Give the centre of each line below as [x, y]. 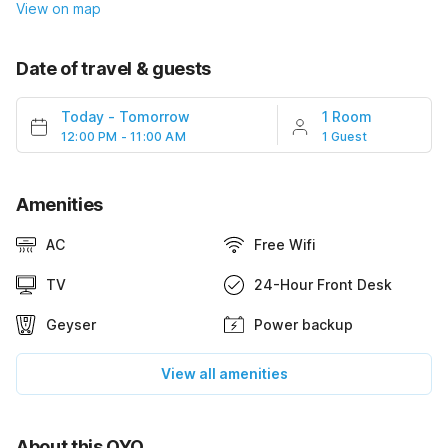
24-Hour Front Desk [323, 285]
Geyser [71, 325]
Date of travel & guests [113, 69]
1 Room [346, 117]
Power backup [303, 325]
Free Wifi [285, 245]
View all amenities [224, 374]
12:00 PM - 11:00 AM [123, 137]
